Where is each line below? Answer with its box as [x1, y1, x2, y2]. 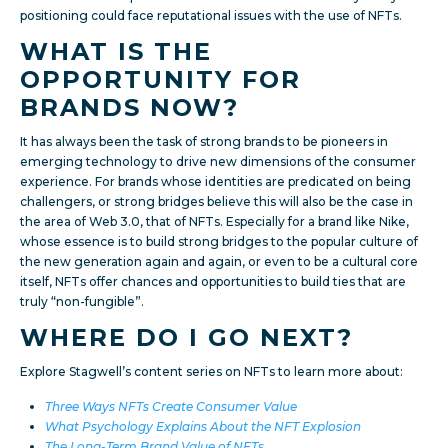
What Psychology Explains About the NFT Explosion [45, 418, 361, 434]
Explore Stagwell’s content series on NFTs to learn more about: [20, 363, 403, 379]
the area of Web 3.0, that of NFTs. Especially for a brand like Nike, [20, 213, 409, 229]
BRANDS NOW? [20, 92, 239, 122]
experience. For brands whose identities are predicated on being [20, 173, 411, 189]
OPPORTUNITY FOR [20, 64, 301, 94]
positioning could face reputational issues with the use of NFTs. [20, 7, 402, 23]
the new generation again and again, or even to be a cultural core [20, 253, 418, 269]
